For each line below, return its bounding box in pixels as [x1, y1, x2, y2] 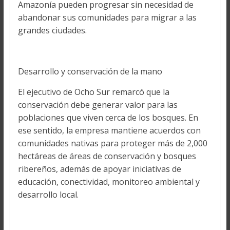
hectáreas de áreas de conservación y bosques [17, 150, 196, 162]
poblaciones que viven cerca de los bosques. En [17, 111, 198, 123]
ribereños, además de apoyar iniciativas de [17, 163, 181, 175]
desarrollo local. [17, 188, 79, 200]
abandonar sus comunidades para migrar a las [17, 11, 197, 23]
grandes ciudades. [17, 24, 87, 36]
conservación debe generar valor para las [17, 99, 178, 110]
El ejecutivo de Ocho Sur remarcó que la [17, 86, 169, 98]
